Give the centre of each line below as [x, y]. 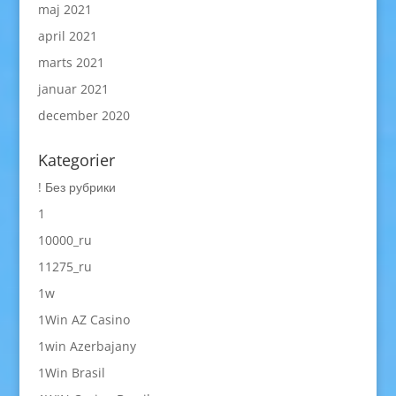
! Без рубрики [76, 187]
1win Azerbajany [87, 346]
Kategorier [76, 160]
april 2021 [67, 36]
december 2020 [84, 115]
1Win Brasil [71, 373]
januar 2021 [73, 89]
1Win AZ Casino [84, 320]
